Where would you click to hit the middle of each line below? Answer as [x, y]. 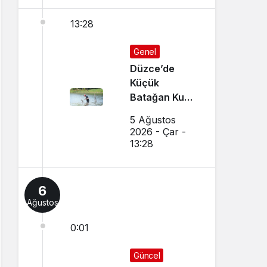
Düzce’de [153, 69]
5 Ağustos [153, 120]
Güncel [147, 256]
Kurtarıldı [152, 112]
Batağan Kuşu [163, 97]
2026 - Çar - [158, 132]
